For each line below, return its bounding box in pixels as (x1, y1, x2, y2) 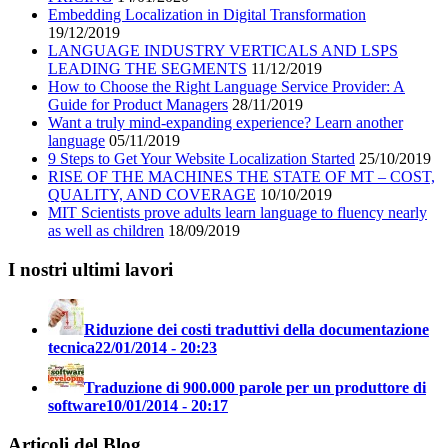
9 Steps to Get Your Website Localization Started (48, 149, 355, 167)
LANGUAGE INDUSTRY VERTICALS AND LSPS (48, 41, 398, 59)
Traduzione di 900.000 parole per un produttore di (84, 379, 426, 397)
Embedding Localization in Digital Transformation (48, 5, 366, 23)
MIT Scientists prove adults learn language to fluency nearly (48, 203, 427, 221)
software (48, 397, 106, 415)
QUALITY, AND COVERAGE (48, 185, 256, 203)
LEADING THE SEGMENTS (48, 59, 247, 77)
